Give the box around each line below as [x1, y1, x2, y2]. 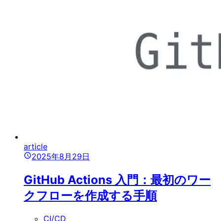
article [24, 142, 47, 152]
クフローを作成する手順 [24, 188, 157, 203]
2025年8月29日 [32, 151, 90, 162]
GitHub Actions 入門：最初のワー [24, 173, 211, 187]
